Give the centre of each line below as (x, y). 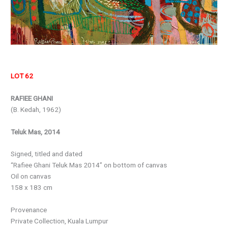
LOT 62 (22, 76)
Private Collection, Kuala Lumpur (60, 221)
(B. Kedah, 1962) (36, 109)
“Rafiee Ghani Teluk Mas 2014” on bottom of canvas (89, 165)
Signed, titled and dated (47, 154)
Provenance (29, 210)
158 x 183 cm (32, 188)
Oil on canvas (31, 176)
